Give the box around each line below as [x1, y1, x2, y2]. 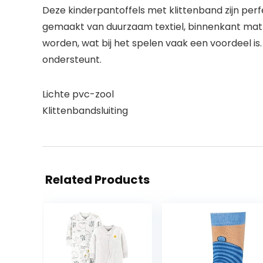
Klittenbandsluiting [42, 103, 128, 117]
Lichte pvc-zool [42, 87, 114, 101]
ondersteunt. [42, 52, 102, 66]
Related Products [45, 171, 150, 188]
